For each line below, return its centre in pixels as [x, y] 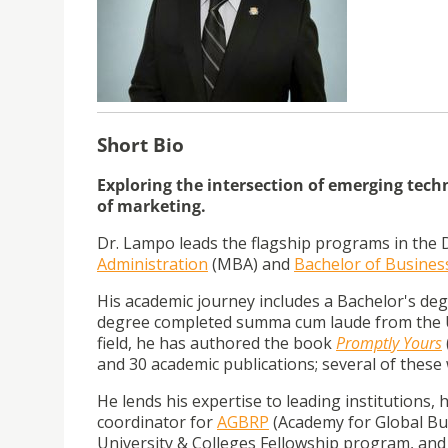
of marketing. [151, 206]
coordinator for [157, 422]
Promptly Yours [389, 343]
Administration [152, 264]
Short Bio [140, 144]
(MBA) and [251, 264]
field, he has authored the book [216, 343]
